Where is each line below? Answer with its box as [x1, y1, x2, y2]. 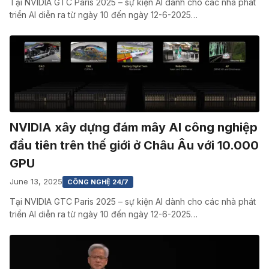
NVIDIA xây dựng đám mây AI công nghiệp [10, 119, 258, 134]
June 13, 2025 [10, 177, 62, 187]
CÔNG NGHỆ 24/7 [67, 177, 128, 186]
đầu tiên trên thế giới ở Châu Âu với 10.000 [10, 138, 259, 153]
